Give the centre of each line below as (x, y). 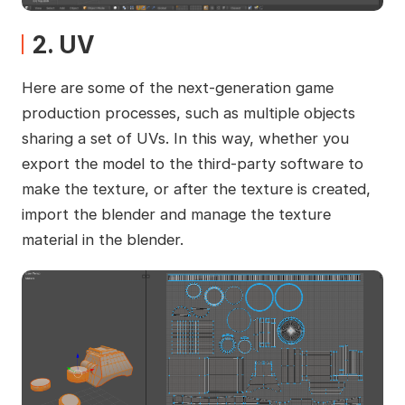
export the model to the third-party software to (192, 163)
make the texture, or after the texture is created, (196, 188)
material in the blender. (102, 239)
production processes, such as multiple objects (188, 113)
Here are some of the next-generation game (177, 87)
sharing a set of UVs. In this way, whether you (185, 138)
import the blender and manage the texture (176, 214)
